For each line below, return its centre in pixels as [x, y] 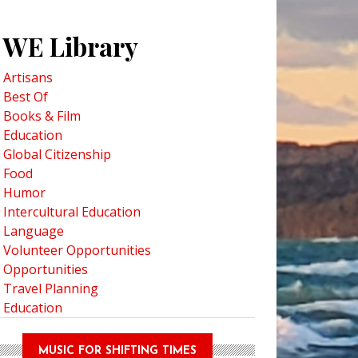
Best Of [26, 97]
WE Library [71, 46]
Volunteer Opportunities [77, 251]
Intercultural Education [72, 212]
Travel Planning [51, 289]
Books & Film [42, 116]
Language [34, 231]
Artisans [28, 78]
